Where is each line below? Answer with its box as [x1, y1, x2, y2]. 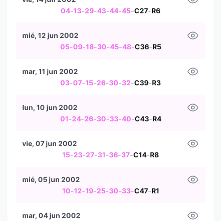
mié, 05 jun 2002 [22, 175, 80, 184]
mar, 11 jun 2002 [22, 67, 78, 75]
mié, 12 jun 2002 [22, 31, 78, 39]
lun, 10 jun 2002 [22, 103, 77, 111]
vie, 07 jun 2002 [22, 139, 77, 147]
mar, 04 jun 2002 [22, 211, 80, 220]
